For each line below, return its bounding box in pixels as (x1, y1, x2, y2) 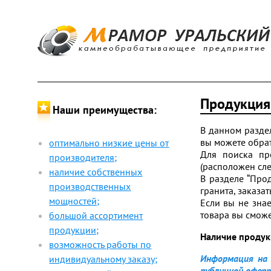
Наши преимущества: (53, 103, 157, 117)
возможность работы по (49, 238, 152, 250)
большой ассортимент (49, 209, 143, 221)
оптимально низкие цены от (49, 137, 169, 149)
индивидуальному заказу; (49, 253, 158, 265)
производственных (49, 180, 131, 192)
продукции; (49, 224, 99, 236)
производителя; (49, 151, 117, 163)
